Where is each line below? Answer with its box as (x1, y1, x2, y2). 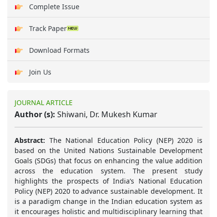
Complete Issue (29, 1, 79, 11)
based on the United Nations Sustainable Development (15, 146, 202, 155)
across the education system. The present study (15, 166, 202, 176)
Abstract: (15, 136, 45, 145)
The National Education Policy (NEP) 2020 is (45, 136, 202, 145)
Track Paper (29, 23, 67, 33)
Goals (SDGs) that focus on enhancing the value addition (15, 156, 202, 166)
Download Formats (29, 45, 90, 55)
